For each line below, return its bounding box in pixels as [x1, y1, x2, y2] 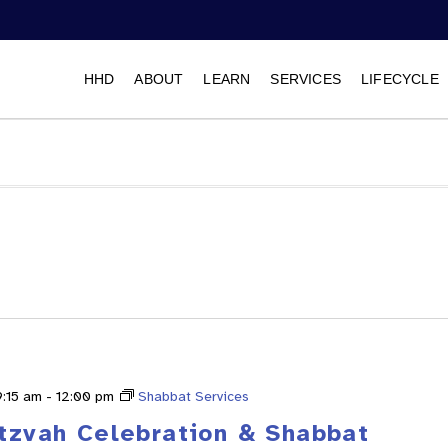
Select [301, 257, 354, 279]
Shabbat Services [138, 388, 250, 406]
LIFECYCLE [360, 71, 439, 87]
